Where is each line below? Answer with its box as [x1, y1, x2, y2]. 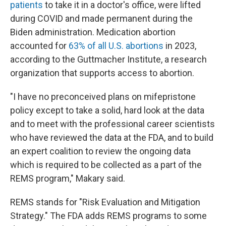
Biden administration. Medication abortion [10, 27, 176, 37]
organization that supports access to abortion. [10, 68, 194, 78]
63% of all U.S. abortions [69, 40, 163, 51]
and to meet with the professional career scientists [10, 119, 215, 129]
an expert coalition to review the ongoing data [10, 146, 191, 156]
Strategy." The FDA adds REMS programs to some [10, 210, 207, 221]
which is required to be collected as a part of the [10, 159, 202, 170]
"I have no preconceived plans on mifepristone [10, 91, 196, 102]
